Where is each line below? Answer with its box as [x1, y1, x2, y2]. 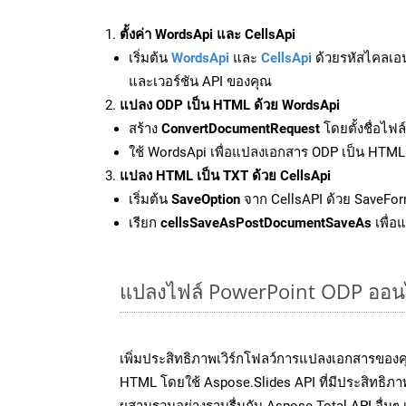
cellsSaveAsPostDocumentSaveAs [160, 214, 372, 231]
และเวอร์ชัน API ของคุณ [129, 72, 272, 90]
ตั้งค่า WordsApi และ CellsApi [120, 25, 295, 43]
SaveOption [171, 190, 240, 208]
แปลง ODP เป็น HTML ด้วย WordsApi [120, 96, 340, 113]
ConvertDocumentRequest [161, 120, 320, 137]
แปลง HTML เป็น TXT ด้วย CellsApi [120, 167, 331, 184]
